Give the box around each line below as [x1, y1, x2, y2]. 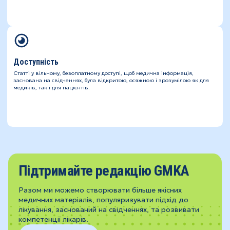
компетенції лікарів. [18, 215, 88, 224]
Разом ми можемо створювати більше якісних [18, 185, 182, 195]
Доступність [13, 57, 59, 67]
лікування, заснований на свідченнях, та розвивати [18, 205, 199, 215]
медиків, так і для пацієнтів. [13, 84, 90, 91]
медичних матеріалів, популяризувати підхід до [18, 195, 188, 205]
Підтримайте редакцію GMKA [18, 162, 189, 180]
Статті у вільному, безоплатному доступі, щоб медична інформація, [13, 70, 194, 77]
